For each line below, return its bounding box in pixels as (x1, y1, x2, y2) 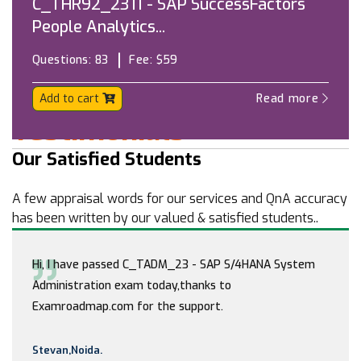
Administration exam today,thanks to (32, 277, 231, 293)
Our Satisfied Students (12, 147, 201, 171)
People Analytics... (32, 16, 165, 38)
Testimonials (12, 110, 185, 150)
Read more (256, 91, 323, 106)
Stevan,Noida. (32, 342, 102, 357)
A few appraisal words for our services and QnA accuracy (12, 189, 347, 207)
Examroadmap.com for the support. (32, 298, 223, 314)
